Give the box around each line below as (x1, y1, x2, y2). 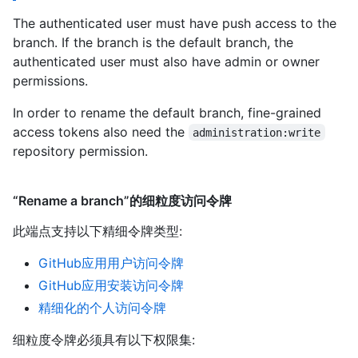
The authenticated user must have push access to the (13, 14, 336, 31)
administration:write (193, 125, 321, 139)
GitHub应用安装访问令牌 (38, 276, 184, 293)
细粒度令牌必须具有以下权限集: (13, 331, 195, 348)
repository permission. (13, 142, 148, 159)
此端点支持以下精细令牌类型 (13, 222, 179, 239)
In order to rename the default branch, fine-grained (13, 104, 321, 121)
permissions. (13, 72, 88, 89)
